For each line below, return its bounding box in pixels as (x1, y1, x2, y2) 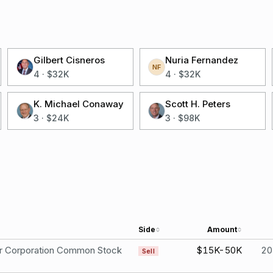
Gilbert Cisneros (33, 54, 105, 66)
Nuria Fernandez (165, 54, 239, 66)
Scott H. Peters (165, 98, 231, 110)
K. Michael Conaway (33, 98, 124, 110)
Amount (207, 225, 237, 234)
